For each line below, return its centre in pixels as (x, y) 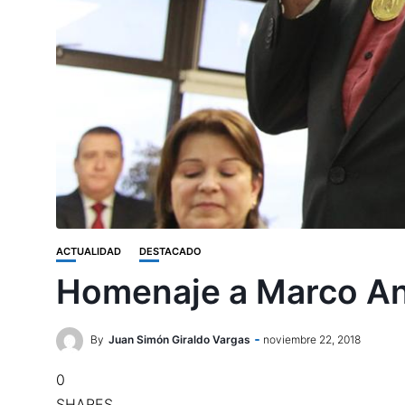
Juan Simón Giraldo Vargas (179, 340)
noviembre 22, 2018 (312, 340)
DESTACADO (170, 251)
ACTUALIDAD (89, 251)
